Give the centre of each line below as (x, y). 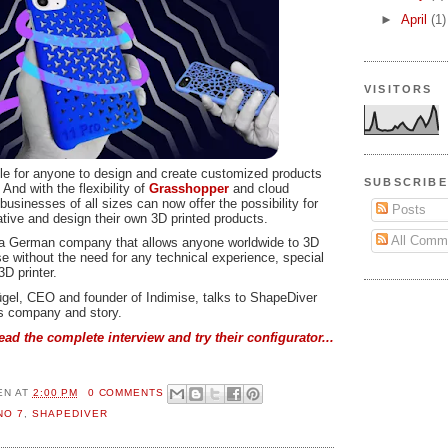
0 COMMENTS (126, 393)
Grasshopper (189, 188)
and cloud (259, 188)
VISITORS (398, 88)
